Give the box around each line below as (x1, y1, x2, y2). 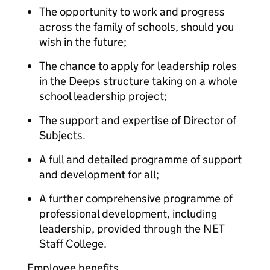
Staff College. (39, 237, 107, 251)
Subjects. (39, 128, 86, 142)
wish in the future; (39, 35, 127, 49)
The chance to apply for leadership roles (39, 59, 237, 73)
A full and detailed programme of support (39, 152, 242, 166)
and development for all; (39, 168, 159, 181)
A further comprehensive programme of (39, 192, 233, 206)
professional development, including (39, 207, 217, 221)
